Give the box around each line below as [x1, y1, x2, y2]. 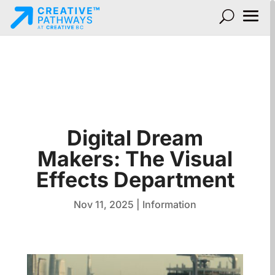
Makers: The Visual [37, 145, 233, 171]
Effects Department [36, 166, 234, 192]
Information [142, 198, 196, 211]
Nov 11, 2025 [74, 198, 134, 211]
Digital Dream [67, 125, 203, 150]
